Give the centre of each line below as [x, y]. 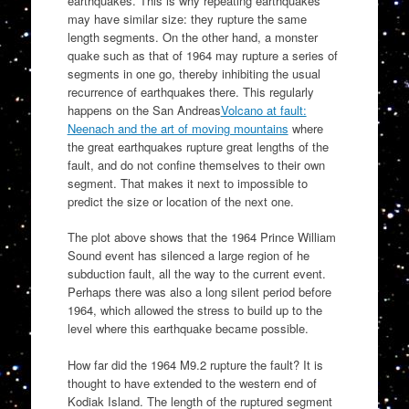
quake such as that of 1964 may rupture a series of [202, 55]
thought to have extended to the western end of [192, 383]
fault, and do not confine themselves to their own [196, 164]
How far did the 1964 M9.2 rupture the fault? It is [195, 364]
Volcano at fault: [263, 110]
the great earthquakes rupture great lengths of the [198, 146]
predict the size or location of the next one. [180, 201]
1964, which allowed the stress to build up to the [194, 310]
